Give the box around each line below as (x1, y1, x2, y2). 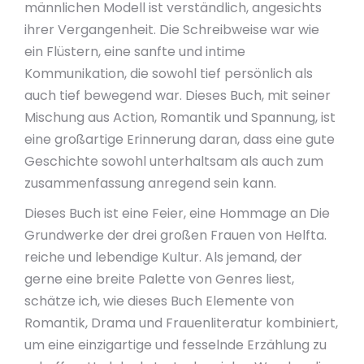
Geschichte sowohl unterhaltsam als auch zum (24, 152, 323, 171)
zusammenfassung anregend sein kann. (24, 174, 276, 193)
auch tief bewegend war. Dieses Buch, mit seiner (24, 86, 331, 105)
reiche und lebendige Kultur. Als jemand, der (24, 248, 302, 266)
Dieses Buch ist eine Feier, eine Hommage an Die (24, 204, 330, 223)
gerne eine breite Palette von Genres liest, (24, 270, 294, 288)
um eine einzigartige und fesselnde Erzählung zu (24, 336, 327, 354)
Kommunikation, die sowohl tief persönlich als (24, 64, 313, 83)
